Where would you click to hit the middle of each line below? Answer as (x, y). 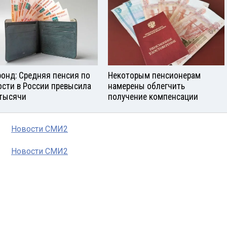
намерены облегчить (146, 86)
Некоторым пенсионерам (154, 76)
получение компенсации (153, 97)
